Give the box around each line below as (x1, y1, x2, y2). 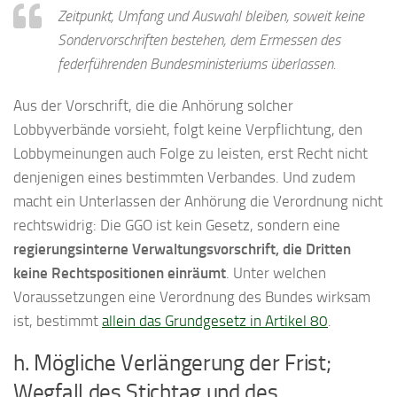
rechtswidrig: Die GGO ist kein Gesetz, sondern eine (13, 216, 340, 235)
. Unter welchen (226, 264, 326, 283)
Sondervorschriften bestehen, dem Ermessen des (58, 31, 340, 50)
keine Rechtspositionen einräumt (13, 264, 226, 283)
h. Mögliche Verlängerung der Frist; (13, 349, 331, 377)
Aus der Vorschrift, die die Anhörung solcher (13, 97, 293, 115)
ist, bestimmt (13, 312, 102, 331)
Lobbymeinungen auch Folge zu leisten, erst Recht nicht (13, 144, 368, 163)
